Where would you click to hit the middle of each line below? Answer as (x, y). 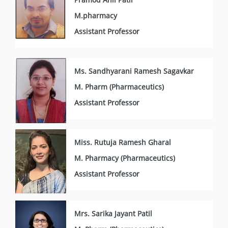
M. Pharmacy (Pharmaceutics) (125, 158)
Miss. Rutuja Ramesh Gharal (123, 142)
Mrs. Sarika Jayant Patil (113, 213)
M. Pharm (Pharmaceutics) (119, 87)
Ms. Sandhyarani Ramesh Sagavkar (134, 71)
